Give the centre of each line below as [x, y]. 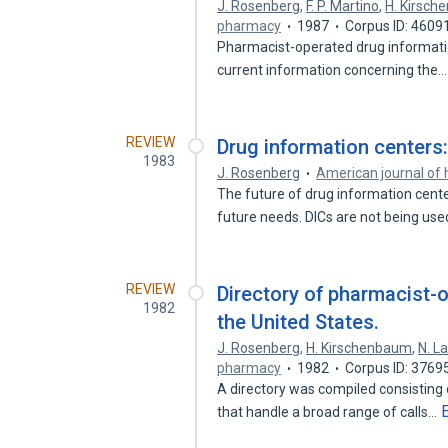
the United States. [298, 322]
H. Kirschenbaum [359, 348]
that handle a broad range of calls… [329, 412]
